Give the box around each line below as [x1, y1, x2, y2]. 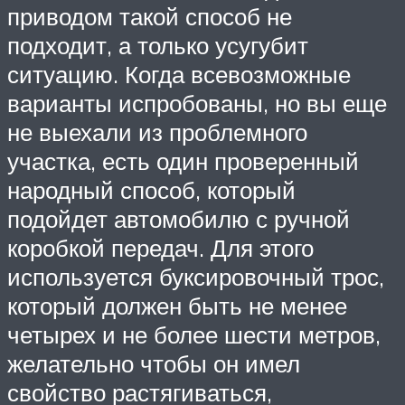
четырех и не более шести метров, [7, 320, 381, 350]
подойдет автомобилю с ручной [7, 204, 350, 234]
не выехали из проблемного [7, 118, 307, 147]
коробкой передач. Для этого [7, 233, 314, 263]
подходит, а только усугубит [7, 31, 308, 61]
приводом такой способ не [7, 2, 292, 32]
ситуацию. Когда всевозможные [7, 60, 351, 89]
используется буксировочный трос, [7, 262, 384, 292]
